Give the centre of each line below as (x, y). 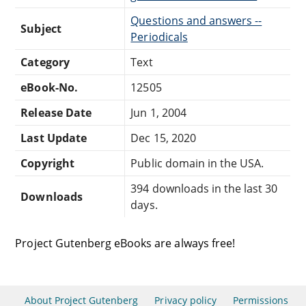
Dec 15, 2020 (163, 138)
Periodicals (159, 37)
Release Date (56, 112)
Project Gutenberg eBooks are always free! (125, 243)
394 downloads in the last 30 (204, 188)
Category (45, 62)
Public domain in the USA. (197, 163)
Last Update (54, 138)
